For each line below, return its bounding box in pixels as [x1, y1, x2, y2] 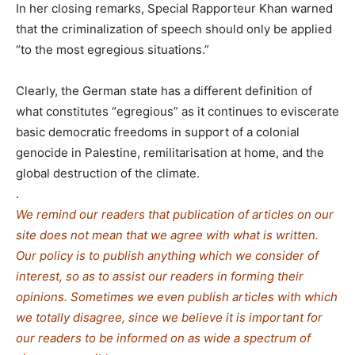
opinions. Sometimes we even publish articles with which [16, 288, 338, 304]
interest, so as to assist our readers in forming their [16, 268, 303, 284]
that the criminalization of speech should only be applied [16, 21, 332, 36]
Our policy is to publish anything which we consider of [16, 247, 319, 263]
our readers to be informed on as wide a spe [16, 330, 264, 345]
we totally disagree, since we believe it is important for [16, 309, 323, 325]
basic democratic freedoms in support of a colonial [16, 124, 300, 139]
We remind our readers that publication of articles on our [16, 206, 334, 222]
